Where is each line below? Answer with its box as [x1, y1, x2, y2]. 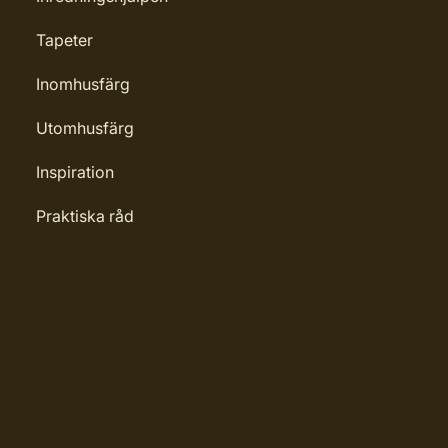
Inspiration [36, 162, 114, 182]
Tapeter [36, 30, 93, 50]
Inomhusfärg [36, 74, 130, 94]
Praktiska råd [36, 206, 134, 226]
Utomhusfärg [36, 118, 134, 138]
